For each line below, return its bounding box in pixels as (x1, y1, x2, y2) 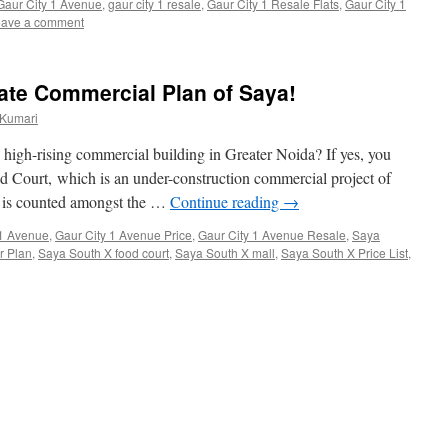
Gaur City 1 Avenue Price (55, 226, 192, 243)
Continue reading (170, 191, 283, 212)
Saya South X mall (175, 244, 275, 261)
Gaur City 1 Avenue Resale (198, 226, 346, 243)
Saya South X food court (38, 244, 169, 261)
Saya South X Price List (281, 244, 408, 261)
